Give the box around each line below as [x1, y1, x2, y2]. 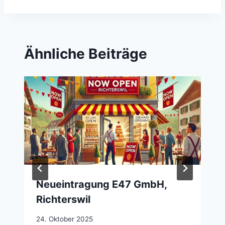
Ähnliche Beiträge [24, 45, 147, 63]
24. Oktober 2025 [36, 215, 93, 223]
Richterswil [36, 193, 90, 206]
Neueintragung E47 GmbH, [36, 178, 167, 191]
